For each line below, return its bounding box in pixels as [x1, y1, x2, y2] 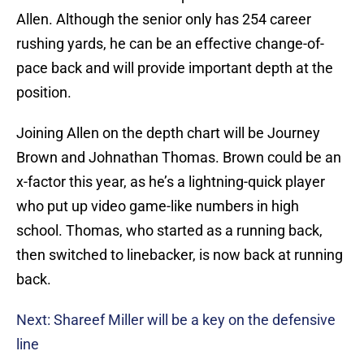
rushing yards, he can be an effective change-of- [16, 35, 324, 53]
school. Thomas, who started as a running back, [16, 222, 323, 240]
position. [16, 84, 71, 102]
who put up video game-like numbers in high [16, 197, 299, 215]
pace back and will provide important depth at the [16, 59, 333, 77]
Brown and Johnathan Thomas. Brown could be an [16, 149, 341, 167]
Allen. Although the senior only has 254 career [16, 11, 311, 28]
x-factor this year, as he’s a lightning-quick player [16, 173, 325, 191]
